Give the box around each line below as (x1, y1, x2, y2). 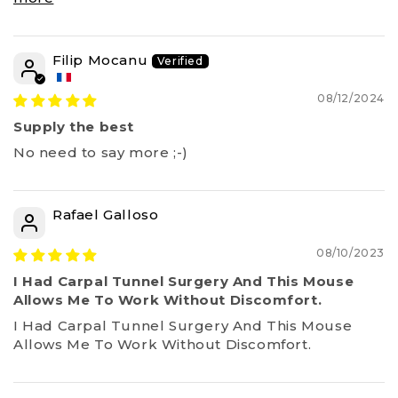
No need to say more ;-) (13, 144, 188, 162)
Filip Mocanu (52, 52, 148, 69)
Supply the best (13, 118, 134, 136)
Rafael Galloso (52, 206, 159, 224)
